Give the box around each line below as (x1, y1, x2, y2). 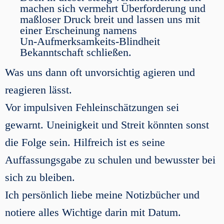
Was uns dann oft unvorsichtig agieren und (5, 66, 195, 78)
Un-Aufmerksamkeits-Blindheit (20, 35, 160, 47)
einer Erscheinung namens (20, 24, 137, 36)
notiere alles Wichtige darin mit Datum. (5, 206, 181, 218)
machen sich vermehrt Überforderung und (20, 2, 205, 14)
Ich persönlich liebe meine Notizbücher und (5, 188, 199, 201)
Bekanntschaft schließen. (20, 46, 131, 58)
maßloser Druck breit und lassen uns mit (20, 13, 200, 25)
